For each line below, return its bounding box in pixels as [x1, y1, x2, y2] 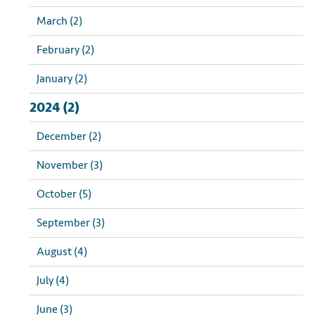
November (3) [37, 158, 103, 172]
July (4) [37, 274, 69, 288]
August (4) [37, 245, 87, 259]
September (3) [37, 216, 105, 230]
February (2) [37, 43, 94, 57]
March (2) [37, 14, 82, 28]
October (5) [37, 187, 91, 201]
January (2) [37, 72, 87, 86]
